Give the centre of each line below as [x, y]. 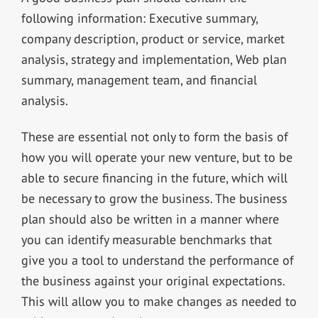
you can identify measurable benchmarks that [146, 239]
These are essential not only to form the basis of [154, 136]
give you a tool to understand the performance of [157, 260]
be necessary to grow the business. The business [154, 198]
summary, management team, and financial [139, 79]
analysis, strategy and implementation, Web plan [154, 59]
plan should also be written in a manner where [150, 219]
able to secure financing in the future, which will [154, 177]
